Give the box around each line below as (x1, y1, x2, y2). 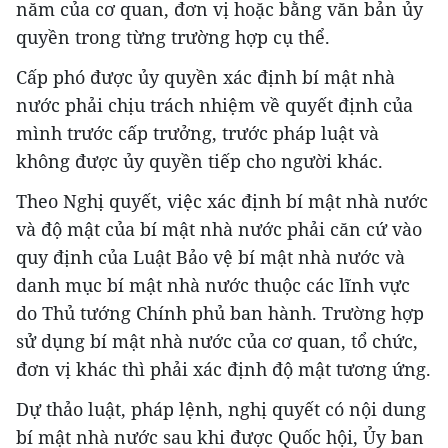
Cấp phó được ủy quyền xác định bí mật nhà (16, 65, 395, 90)
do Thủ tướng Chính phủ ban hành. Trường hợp (16, 301, 424, 326)
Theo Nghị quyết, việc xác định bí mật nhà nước (16, 189, 428, 214)
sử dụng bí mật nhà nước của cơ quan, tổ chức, (16, 329, 418, 354)
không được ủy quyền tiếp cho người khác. (16, 149, 383, 174)
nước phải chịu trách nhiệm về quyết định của (16, 93, 413, 118)
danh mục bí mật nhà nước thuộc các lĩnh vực (16, 273, 410, 298)
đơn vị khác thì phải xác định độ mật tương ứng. (16, 357, 431, 382)
